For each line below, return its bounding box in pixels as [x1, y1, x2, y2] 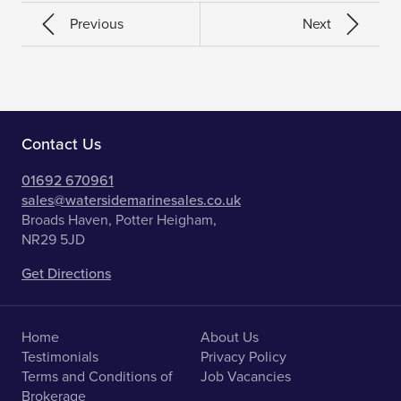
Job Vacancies [200, 368, 291, 386]
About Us [200, 328, 259, 346]
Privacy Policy [200, 348, 286, 366]
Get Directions [21, 265, 111, 283]
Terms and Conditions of [21, 368, 173, 386]
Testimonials [21, 348, 98, 366]
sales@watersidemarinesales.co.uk [21, 192, 241, 209]
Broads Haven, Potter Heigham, [21, 211, 217, 229]
